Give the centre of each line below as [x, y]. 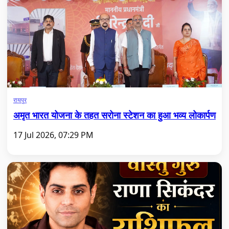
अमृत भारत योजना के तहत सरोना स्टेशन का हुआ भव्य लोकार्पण [114, 115]
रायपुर [20, 100]
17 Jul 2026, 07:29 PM [53, 135]
